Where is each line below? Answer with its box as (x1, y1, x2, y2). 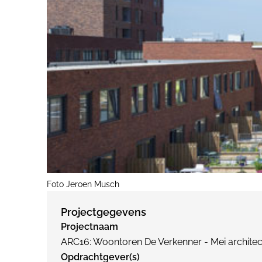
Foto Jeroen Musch (47, 179, 119, 189)
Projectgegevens (61, 205, 146, 218)
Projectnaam (61, 220, 118, 232)
